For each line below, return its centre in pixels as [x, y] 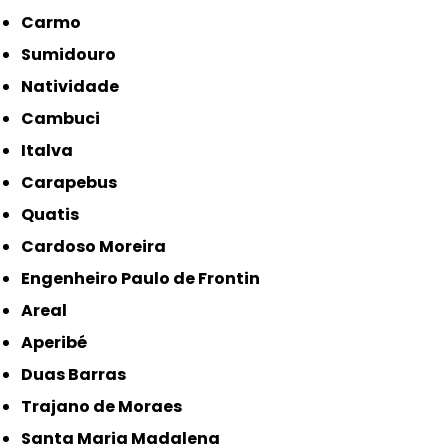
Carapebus [76, 182]
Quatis [57, 214]
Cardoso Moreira [100, 246]
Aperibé [60, 342]
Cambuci [67, 118]
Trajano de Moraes [107, 406]
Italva [50, 150]
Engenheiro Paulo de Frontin [145, 278]
